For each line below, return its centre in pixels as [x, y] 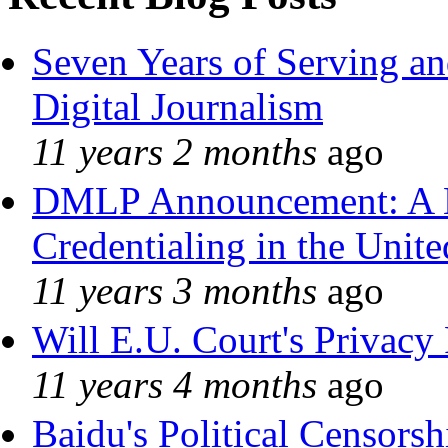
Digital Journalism [177, 106]
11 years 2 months [174, 151]
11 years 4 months [174, 384]
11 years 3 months [174, 290]
